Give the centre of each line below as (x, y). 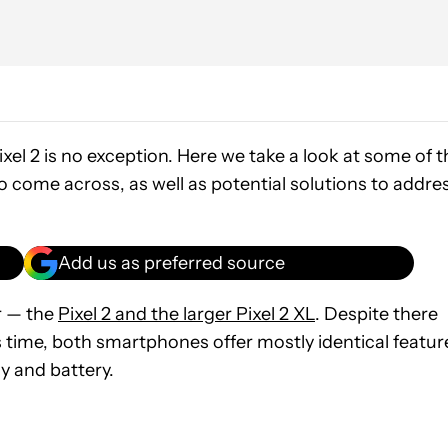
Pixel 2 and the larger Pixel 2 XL (186, 314)
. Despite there (376, 314)
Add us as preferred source (171, 262)
